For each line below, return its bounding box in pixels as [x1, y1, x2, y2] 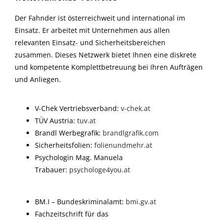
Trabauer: [35, 165, 70, 174]
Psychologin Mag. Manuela [35, 152, 123, 162]
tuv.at [77, 115, 96, 125]
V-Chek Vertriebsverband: [35, 103, 121, 113]
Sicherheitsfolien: [35, 140, 95, 150]
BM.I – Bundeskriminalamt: [35, 197, 126, 207]
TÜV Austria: [35, 115, 78, 125]
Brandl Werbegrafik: [35, 128, 103, 137]
